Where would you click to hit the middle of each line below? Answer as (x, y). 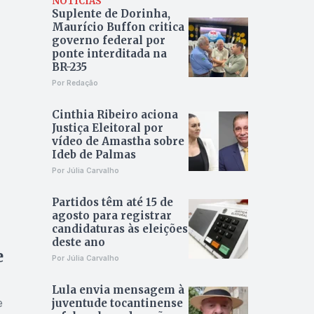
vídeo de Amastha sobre (118, 142)
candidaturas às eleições (120, 229)
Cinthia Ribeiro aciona (115, 115)
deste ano (78, 243)
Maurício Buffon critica (118, 27)
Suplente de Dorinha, (111, 14)
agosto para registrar (111, 216)
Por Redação (75, 83)
